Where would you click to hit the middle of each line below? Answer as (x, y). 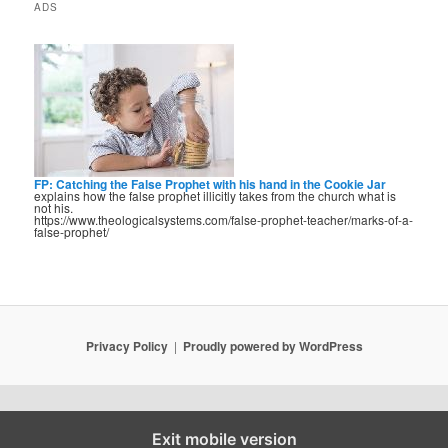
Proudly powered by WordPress (272, 345)
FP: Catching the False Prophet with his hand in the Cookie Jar (210, 184)
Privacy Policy (126, 345)
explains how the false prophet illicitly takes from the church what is (215, 196)
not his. (54, 208)
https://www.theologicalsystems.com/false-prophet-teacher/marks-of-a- (224, 220)
